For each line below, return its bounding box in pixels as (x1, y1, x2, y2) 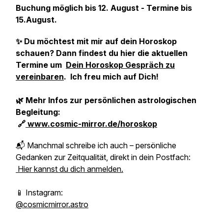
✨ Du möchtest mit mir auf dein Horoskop (16, 36, 177, 46)
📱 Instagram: (16, 188, 63, 197)
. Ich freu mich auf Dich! (64, 72, 161, 82)
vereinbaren (16, 72, 64, 82)
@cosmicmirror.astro (16, 199, 88, 209)
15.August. (16, 15, 57, 25)
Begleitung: (16, 107, 60, 117)
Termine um (16, 60, 66, 70)
